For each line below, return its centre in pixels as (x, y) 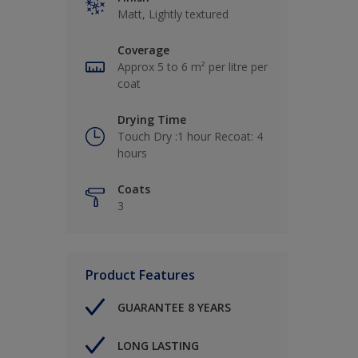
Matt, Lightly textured (173, 14)
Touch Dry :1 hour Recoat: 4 (190, 136)
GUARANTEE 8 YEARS (174, 307)
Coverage (143, 50)
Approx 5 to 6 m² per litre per (193, 67)
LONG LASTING (158, 345)
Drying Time (152, 119)
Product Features (140, 275)
